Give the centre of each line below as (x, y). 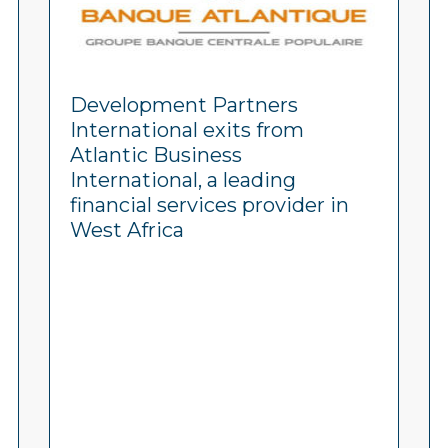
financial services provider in (209, 205)
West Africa (127, 230)
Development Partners (184, 105)
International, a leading (183, 180)
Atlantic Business (156, 155)
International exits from (187, 130)
